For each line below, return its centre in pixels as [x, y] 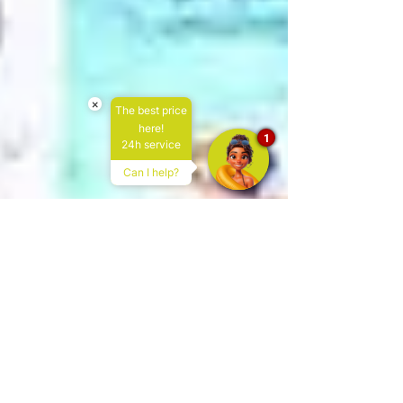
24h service [151, 144]
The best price [151, 110]
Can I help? [151, 172]
